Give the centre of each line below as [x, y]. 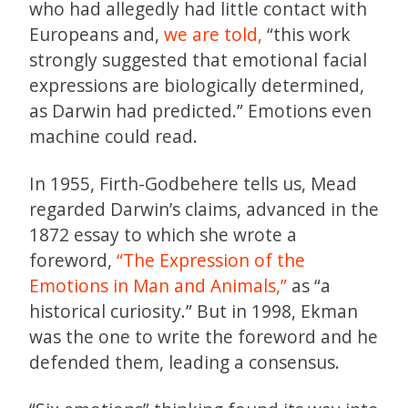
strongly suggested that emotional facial [198, 60]
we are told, [213, 35]
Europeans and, [97, 35]
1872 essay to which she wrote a [163, 235]
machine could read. [113, 137]
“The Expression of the [211, 260]
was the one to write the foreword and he [204, 337]
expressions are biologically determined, [197, 86]
